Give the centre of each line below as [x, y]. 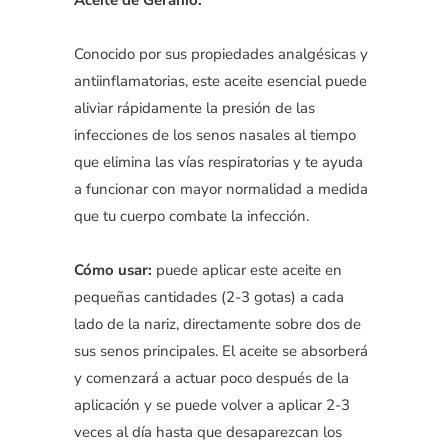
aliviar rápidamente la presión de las [194, 107]
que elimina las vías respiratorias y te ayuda [218, 161]
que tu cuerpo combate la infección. [191, 215]
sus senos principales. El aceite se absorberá [221, 350]
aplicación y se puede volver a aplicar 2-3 [212, 404]
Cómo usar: [113, 269]
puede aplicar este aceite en [247, 269]
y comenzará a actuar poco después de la [211, 377]
